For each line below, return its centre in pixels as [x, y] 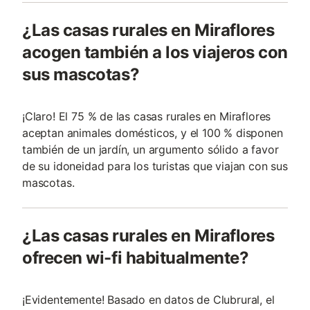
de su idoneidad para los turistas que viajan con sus [155, 166]
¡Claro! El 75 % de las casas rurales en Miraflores [147, 116]
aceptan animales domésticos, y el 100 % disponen [153, 133]
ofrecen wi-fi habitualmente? [136, 258]
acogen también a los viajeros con [155, 52]
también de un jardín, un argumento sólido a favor [151, 149]
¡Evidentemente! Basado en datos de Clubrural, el [148, 300]
